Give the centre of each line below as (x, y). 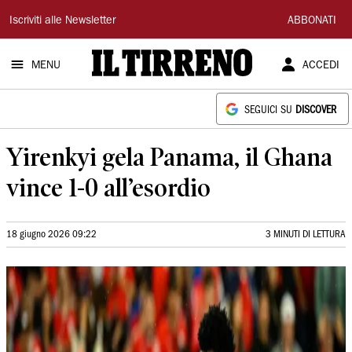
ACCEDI (321, 66)
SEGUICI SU (270, 110)
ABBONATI (312, 21)
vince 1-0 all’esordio (108, 187)
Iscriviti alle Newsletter (62, 21)
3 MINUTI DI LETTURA (306, 235)
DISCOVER (316, 110)
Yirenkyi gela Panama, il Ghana (169, 157)
